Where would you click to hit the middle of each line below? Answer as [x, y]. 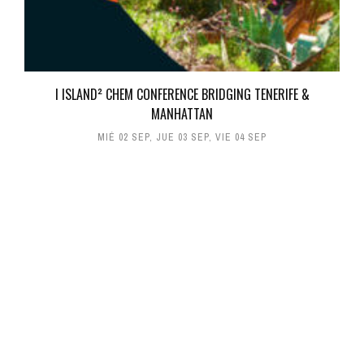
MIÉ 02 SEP [123, 138]
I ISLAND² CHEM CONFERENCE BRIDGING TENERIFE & [182, 95]
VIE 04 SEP [241, 138]
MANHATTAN [182, 114]
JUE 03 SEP [182, 138]
